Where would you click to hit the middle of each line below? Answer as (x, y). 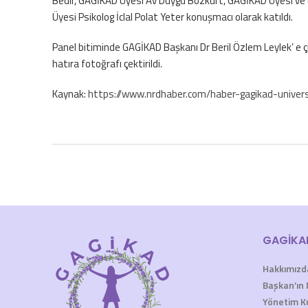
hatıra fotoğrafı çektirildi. (107, 64)
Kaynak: (70, 94)
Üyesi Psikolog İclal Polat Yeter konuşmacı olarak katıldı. (173, 17)
